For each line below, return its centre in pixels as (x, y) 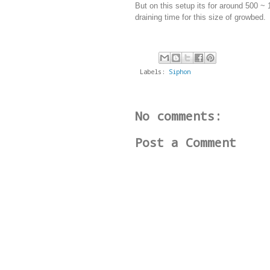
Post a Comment (186, 142)
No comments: (178, 115)
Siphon (180, 71)
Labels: (154, 71)
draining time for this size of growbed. (200, 17)
